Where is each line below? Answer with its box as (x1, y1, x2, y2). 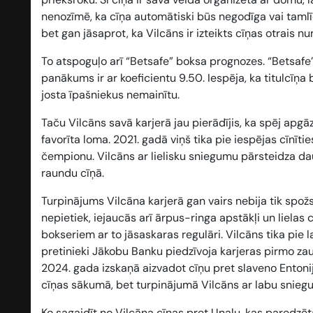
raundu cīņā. (41, 166, 104, 181)
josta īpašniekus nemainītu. (41, 87, 180, 103)
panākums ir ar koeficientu (41, 71, 179, 86)
